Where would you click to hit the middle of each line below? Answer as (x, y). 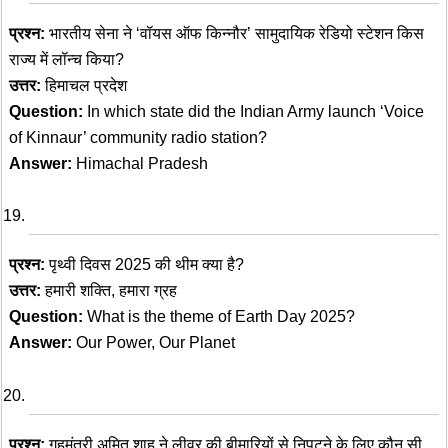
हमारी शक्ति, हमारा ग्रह (109, 291)
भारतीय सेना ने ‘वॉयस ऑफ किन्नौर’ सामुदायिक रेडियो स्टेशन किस (234, 33)
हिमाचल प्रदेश (84, 85)
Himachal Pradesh (140, 163)
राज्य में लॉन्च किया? (66, 59)
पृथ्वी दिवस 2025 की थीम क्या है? (144, 265)
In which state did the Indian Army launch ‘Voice (253, 111)
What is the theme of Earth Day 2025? (219, 317)
